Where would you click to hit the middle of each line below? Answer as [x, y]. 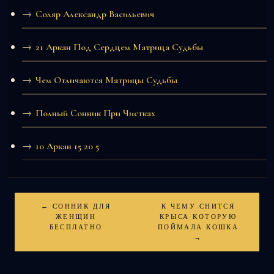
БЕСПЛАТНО [76, 227]
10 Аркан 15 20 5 [67, 146]
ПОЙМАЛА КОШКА [198, 227]
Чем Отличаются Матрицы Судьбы [106, 80]
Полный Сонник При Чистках [95, 113]
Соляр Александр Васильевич [95, 14]
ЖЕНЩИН [76, 216]
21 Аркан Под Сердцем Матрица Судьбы [119, 47]
